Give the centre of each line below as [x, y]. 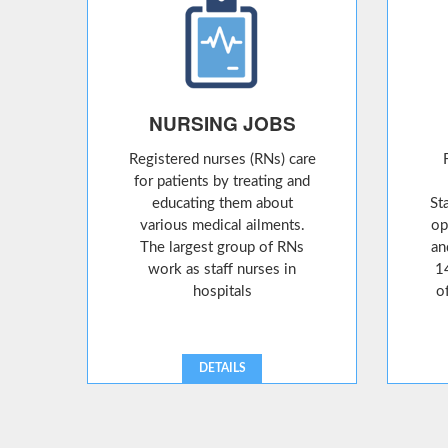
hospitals [222, 291]
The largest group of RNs [222, 247]
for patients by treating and [222, 181]
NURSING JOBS [222, 123]
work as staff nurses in [222, 269]
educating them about [222, 203]
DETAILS [222, 368]
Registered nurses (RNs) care [222, 159]
